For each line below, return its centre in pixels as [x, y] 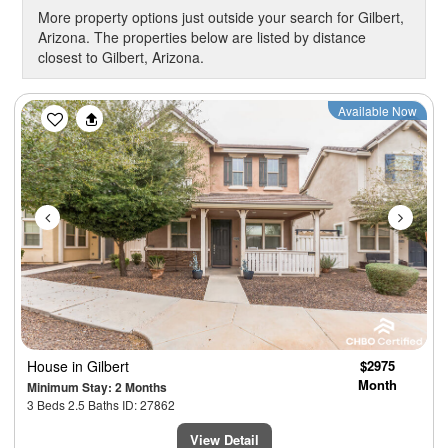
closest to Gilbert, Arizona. [121, 57]
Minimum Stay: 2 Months [97, 387]
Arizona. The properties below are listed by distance [202, 37]
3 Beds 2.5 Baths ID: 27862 [101, 405]
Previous [89, 113]
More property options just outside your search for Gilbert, [221, 17]
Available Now [377, 111]
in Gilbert [100, 366]
